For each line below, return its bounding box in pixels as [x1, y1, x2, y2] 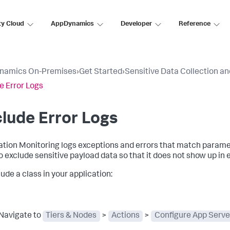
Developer [121, 21, 152, 28]
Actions [111, 212, 140, 220]
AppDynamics [51, 21, 94, 28]
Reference [179, 21, 210, 28]
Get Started [79, 68, 122, 76]
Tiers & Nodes [46, 212, 97, 220]
